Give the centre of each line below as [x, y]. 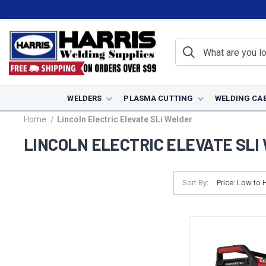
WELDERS [85, 98]
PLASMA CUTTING [159, 98]
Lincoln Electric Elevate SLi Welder [124, 119]
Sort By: [195, 183]
